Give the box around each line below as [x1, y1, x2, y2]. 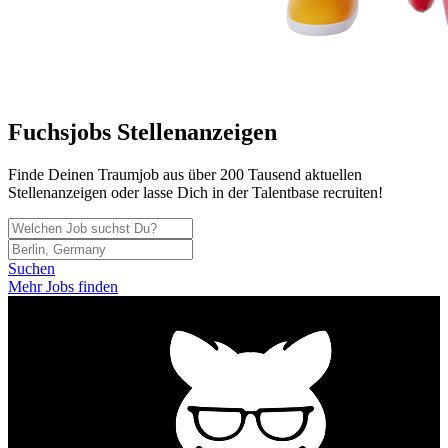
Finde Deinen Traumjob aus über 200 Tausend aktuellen [8, 166, 362, 184]
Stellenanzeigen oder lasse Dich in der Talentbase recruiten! [8, 184, 383, 202]
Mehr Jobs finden [8, 278, 118, 296]
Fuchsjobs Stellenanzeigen [8, 119, 277, 146]
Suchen [8, 260, 55, 278]
